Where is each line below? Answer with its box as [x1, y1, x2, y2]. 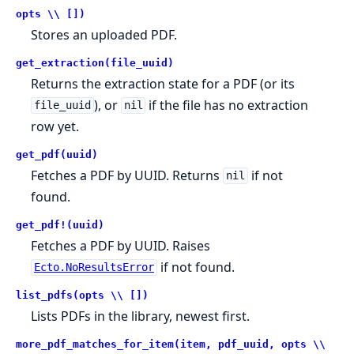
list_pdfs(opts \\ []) [16, 288, 149, 301]
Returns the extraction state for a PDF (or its [31, 74, 296, 92]
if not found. [156, 258, 235, 276]
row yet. [31, 117, 80, 135]
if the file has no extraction [145, 96, 309, 114]
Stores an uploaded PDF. [31, 25, 178, 43]
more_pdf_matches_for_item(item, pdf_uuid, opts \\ [16, 337, 326, 350]
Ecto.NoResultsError [33, 261, 154, 274]
